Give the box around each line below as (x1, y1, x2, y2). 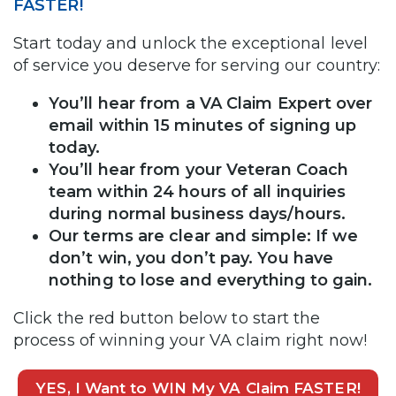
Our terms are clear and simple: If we (49, 226, 359, 247)
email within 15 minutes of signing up (49, 116, 357, 136)
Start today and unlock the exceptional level (13, 34, 368, 54)
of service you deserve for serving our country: (13, 56, 381, 76)
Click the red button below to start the (13, 308, 321, 329)
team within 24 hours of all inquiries (49, 182, 346, 202)
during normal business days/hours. (49, 204, 346, 225)
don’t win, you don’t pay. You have (49, 248, 334, 269)
